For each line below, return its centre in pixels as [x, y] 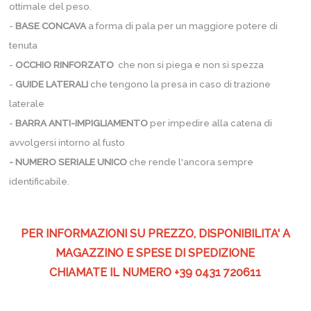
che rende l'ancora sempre [191, 162]
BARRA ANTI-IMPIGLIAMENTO [83, 123]
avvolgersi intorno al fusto [67, 142]
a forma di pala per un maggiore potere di [182, 26]
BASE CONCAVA [51, 26]
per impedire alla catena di [211, 123]
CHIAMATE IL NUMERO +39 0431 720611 [155, 272]
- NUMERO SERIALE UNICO [68, 162]
